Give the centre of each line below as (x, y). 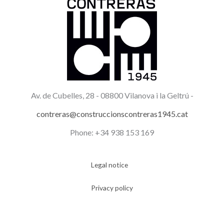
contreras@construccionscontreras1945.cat (112, 113)
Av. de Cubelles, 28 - (65, 95)
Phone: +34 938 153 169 (112, 132)
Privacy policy (112, 187)
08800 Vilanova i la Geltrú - (147, 95)
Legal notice (109, 164)
